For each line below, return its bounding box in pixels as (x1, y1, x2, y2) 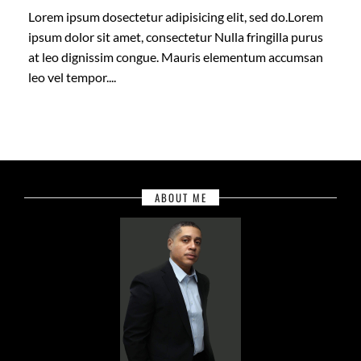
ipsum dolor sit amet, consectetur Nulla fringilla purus (28, 29, 323, 45)
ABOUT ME (154, 189, 207, 205)
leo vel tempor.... (28, 69, 116, 85)
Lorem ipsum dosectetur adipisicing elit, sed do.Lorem (28, 9, 323, 25)
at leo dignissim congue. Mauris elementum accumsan (28, 49, 323, 65)
